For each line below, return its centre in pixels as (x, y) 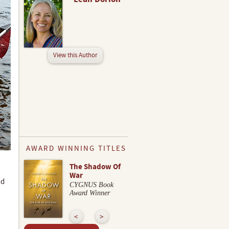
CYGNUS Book (91, 185)
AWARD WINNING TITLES (76, 148)
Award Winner (90, 193)
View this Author (75, 55)
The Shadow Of (95, 167)
